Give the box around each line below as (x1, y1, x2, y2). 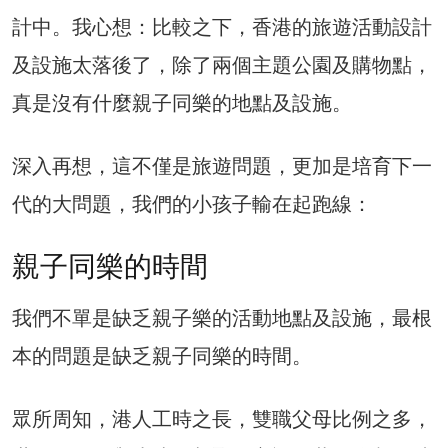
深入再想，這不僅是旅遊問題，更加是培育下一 (12, 153, 432, 178)
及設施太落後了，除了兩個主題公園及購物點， (12, 52, 432, 77)
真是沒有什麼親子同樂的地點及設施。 (12, 90, 352, 115)
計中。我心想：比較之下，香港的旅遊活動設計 (12, 14, 432, 39)
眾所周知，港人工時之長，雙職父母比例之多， (12, 406, 432, 431)
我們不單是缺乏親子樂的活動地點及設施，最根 (12, 305, 432, 330)
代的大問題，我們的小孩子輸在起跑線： (12, 191, 372, 216)
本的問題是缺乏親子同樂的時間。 (12, 343, 312, 368)
